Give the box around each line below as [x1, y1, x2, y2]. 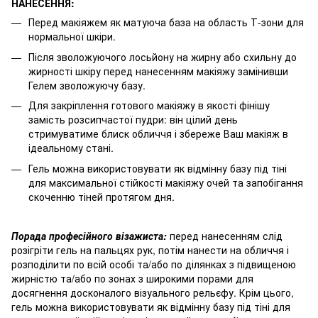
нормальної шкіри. [28, 29, 116, 44]
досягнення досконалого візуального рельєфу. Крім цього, [11, 285, 294, 300]
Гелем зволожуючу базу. [28, 77, 146, 92]
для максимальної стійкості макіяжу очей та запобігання [28, 175, 303, 190]
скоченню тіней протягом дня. [28, 189, 175, 204]
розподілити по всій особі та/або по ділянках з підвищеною [11, 256, 296, 271]
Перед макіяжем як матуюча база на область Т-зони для [28, 15, 304, 30]
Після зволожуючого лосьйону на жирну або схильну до [28, 49, 297, 64]
